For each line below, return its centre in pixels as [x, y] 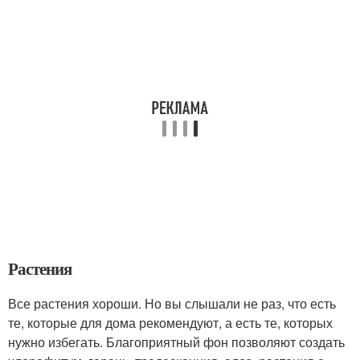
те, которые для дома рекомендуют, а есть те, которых [170, 323]
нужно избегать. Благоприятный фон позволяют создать [176, 342]
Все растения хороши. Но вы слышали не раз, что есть [172, 304]
